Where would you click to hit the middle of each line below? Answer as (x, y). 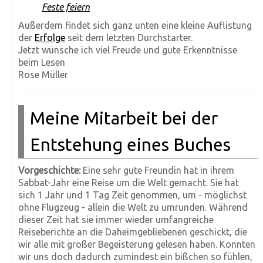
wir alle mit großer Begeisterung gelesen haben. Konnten (137, 244)
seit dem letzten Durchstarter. (129, 37)
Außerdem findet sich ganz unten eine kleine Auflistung (135, 25)
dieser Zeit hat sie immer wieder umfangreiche (116, 219)
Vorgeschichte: (49, 170)
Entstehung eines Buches (130, 144)
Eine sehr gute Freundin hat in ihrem (157, 170)
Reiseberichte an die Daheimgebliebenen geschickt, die (133, 232)
